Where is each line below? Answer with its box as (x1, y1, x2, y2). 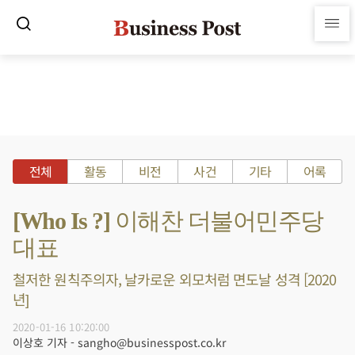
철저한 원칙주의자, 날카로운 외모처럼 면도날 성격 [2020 (13, 269, 337, 289)
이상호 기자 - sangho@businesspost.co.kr (13, 334, 226, 350)
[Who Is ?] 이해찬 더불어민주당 (13, 208, 323, 234)
